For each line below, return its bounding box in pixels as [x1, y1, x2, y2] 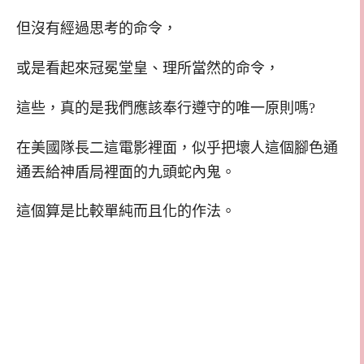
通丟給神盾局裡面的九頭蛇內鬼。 [16, 163, 236, 180]
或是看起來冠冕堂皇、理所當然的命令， [16, 60, 279, 77]
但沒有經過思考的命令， [16, 20, 177, 37]
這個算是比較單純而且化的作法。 [16, 203, 236, 220]
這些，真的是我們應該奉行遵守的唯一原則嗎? [16, 99, 315, 116]
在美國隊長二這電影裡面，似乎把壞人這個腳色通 [16, 139, 338, 156]
